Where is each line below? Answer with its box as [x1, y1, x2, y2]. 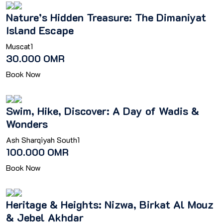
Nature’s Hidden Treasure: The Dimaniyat [6, 10, 206, 24]
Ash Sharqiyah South [6, 134, 77, 145]
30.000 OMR [6, 52, 65, 65]
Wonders [6, 116, 48, 130]
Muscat [6, 41, 30, 51]
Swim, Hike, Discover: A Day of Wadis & [6, 104, 199, 117]
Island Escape [6, 23, 74, 37]
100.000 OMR [6, 145, 69, 158]
